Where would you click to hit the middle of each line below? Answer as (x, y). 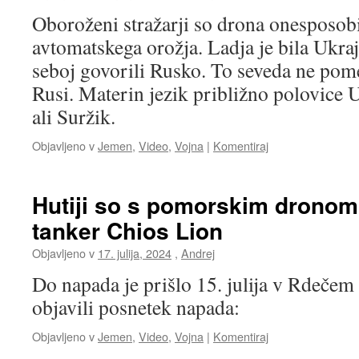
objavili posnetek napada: (136, 307)
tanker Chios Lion (127, 230)
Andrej (198, 253)
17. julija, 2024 (135, 253)
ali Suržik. (74, 116)
